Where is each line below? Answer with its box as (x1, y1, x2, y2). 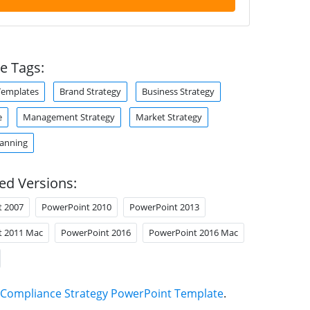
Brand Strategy (59, 85, 121, 98)
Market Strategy (135, 111, 202, 123)
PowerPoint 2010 (41, 201, 111, 213)
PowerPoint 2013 (129, 201, 199, 213)
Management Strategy (22, 111, 115, 123)
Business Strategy (141, 85, 215, 98)
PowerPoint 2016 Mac (148, 226, 238, 239)
